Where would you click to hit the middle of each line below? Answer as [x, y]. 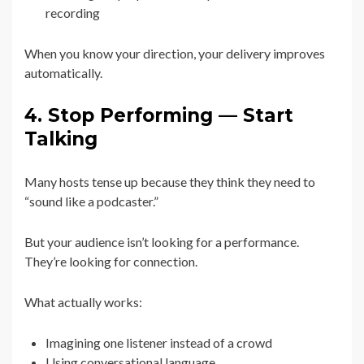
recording [73, 13]
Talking [61, 139]
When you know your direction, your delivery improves [175, 54]
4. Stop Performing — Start [159, 116]
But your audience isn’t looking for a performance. [162, 242]
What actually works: [83, 302]
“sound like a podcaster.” [91, 201]
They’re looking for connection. [111, 262]
